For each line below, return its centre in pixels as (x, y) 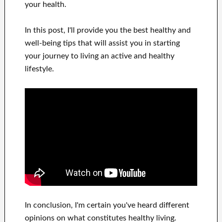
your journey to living (61, 56)
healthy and (170, 30)
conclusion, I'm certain (72, 205)
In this (36, 30)
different (174, 205)
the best (134, 30)
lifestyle (38, 69)
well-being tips (50, 43)
